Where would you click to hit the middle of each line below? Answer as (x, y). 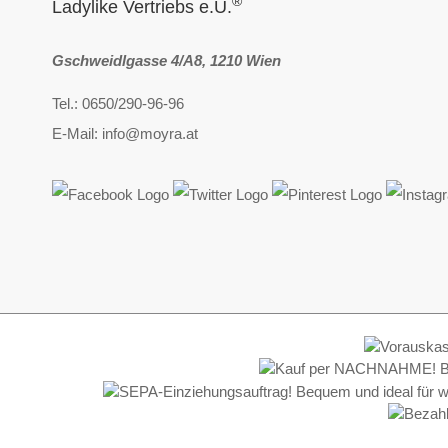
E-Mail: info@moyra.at (125, 133)
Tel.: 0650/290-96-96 (118, 103)
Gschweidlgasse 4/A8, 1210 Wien (166, 60)
